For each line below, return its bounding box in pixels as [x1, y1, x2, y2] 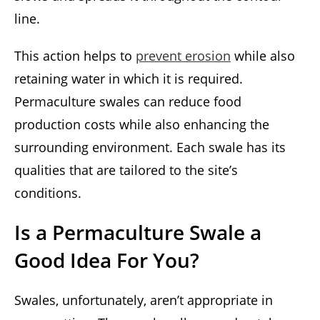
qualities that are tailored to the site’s [14, 161, 238, 179]
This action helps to [14, 47, 136, 65]
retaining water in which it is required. [14, 70, 243, 88]
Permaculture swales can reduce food [14, 93, 241, 111]
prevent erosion [136, 47, 231, 65]
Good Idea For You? [14, 246, 199, 274]
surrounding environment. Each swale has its [14, 139, 286, 156]
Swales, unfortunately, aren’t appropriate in [14, 291, 273, 309]
